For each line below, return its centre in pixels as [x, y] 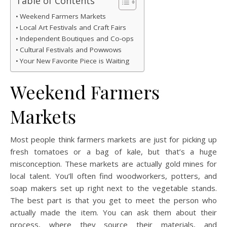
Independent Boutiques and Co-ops [77, 38]
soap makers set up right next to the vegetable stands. [113, 188]
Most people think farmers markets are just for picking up [113, 139]
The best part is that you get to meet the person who [113, 200]
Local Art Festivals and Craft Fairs [73, 27]
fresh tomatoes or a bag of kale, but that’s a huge [113, 151]
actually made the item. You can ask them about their [113, 212]
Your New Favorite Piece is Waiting [74, 61]
